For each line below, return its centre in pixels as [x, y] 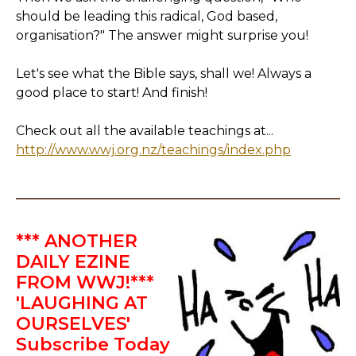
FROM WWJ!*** [85, 282]
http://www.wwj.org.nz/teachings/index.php [153, 150]
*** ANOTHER [77, 241]
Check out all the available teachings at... [145, 131]
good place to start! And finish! [112, 93]
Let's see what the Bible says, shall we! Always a [164, 74]
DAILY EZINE [73, 262]
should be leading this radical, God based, [147, 16]
